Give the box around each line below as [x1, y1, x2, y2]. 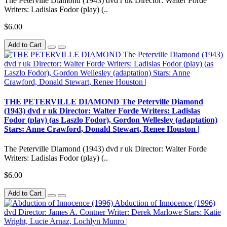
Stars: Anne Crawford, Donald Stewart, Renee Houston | [4, 125, 200, 134]
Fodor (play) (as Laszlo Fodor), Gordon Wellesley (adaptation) [4, 116, 217, 125]
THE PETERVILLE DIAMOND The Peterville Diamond [4, 97, 203, 106]
